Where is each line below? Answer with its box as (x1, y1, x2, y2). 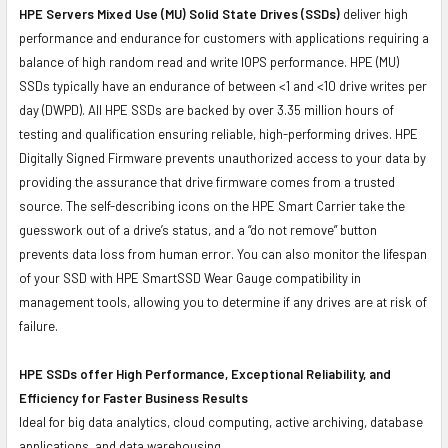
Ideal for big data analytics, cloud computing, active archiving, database (19, 413, 423, 430)
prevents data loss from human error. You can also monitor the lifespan (19, 245, 427, 262)
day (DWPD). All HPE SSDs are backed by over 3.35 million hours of (19, 101, 394, 118)
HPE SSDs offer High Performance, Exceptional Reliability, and (19, 365, 391, 382)
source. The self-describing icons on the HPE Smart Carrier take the (19, 197, 405, 214)
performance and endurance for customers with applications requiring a (19, 29, 429, 46)
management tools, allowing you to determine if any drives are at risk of (19, 293, 427, 310)
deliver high (340, 5, 408, 22)
